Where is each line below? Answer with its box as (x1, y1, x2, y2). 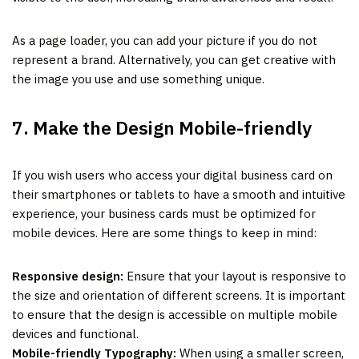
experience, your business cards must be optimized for (12, 205, 316, 221)
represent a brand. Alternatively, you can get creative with (12, 51, 336, 67)
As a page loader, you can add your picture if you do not (12, 32, 317, 48)
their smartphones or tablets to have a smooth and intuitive (12, 186, 345, 202)
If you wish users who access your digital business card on (12, 167, 333, 183)
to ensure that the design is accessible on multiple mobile (12, 306, 337, 322)
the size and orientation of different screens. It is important (12, 287, 345, 303)
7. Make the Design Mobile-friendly (12, 115, 312, 139)
